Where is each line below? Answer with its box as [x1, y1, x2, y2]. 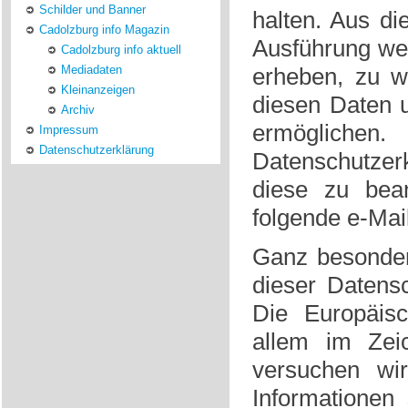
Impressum [39, 123, 98, 137]
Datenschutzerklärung [39, 143, 154, 157]
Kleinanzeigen [61, 83, 135, 97]
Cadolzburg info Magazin [39, 23, 169, 36]
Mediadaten [61, 63, 122, 76]
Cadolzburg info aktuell [61, 43, 181, 56]
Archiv [61, 103, 95, 117]
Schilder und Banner [39, 3, 146, 16]
